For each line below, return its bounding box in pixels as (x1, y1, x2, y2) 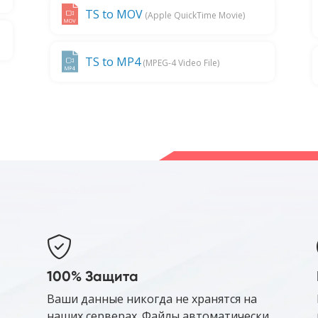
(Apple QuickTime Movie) (142, 9, 245, 22)
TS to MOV (84, 6, 143, 23)
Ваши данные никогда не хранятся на (47, 291, 257, 307)
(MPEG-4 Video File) (140, 57, 219, 70)
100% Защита (47, 268, 138, 285)
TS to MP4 (84, 54, 141, 70)
